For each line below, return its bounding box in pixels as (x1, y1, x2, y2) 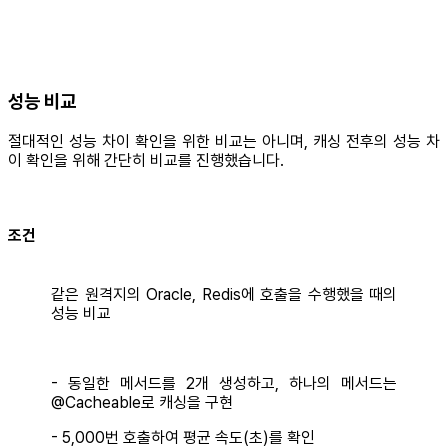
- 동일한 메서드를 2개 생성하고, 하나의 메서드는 (51, 374, 397, 394)
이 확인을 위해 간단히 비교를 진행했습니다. (8, 150, 284, 170)
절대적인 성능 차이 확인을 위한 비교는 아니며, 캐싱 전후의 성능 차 (8, 131, 440, 151)
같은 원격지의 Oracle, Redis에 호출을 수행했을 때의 (51, 285, 397, 305)
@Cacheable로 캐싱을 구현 (51, 393, 233, 413)
